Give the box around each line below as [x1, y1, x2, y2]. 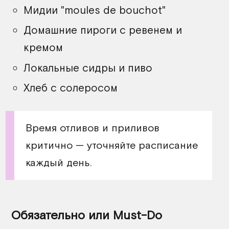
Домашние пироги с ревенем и [24, 24, 182, 37]
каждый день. [25, 156, 92, 169]
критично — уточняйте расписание [25, 139, 198, 151]
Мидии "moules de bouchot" [24, 3, 166, 16]
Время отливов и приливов [25, 122, 159, 134]
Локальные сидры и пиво [24, 61, 152, 74]
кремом [24, 41, 63, 54]
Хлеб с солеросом [24, 81, 118, 95]
